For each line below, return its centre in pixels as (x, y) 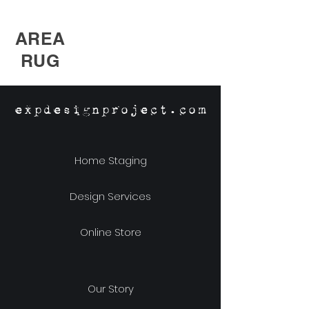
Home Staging (110, 160)
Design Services (110, 196)
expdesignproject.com (110, 109)
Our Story (110, 288)
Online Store (110, 232)
